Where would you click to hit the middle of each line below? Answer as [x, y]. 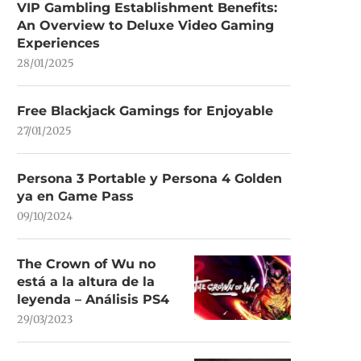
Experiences [58, 43]
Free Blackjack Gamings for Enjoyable [145, 111]
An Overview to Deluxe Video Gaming [145, 25]
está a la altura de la [86, 282]
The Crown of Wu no [86, 264]
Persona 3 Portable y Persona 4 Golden [149, 178]
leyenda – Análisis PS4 [93, 299]
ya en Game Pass [75, 196]
